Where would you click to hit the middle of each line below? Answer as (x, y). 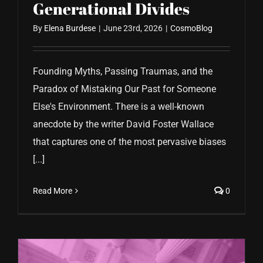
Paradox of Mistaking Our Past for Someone (124, 89)
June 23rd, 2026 (133, 28)
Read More (53, 191)
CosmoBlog (191, 28)
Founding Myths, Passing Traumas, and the (123, 72)
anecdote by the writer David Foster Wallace (123, 124)
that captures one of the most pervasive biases (129, 142)
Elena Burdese (70, 28)
